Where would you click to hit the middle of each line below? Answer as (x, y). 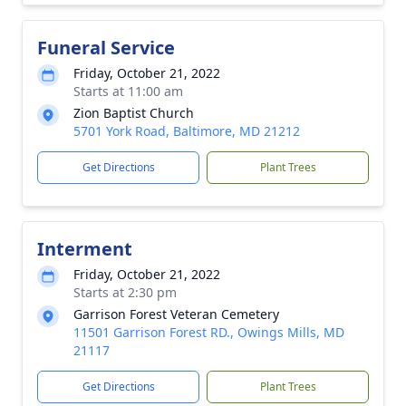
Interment (85, 249)
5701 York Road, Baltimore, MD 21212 (187, 131)
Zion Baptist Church (134, 113)
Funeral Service (106, 48)
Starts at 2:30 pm (125, 292)
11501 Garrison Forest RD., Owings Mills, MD (209, 332)
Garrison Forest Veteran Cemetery (176, 314)
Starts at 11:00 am (128, 91)
